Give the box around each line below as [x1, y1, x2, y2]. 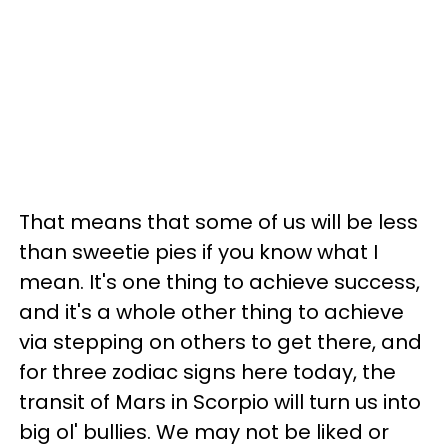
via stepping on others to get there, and [19, 328, 422, 356]
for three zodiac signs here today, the [19, 358, 396, 386]
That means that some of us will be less [19, 208, 418, 236]
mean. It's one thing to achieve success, [19, 268, 420, 296]
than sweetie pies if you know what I [19, 238, 378, 266]
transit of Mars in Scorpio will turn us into [19, 388, 421, 416]
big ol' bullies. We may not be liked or [19, 418, 389, 446]
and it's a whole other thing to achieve [19, 298, 404, 326]
